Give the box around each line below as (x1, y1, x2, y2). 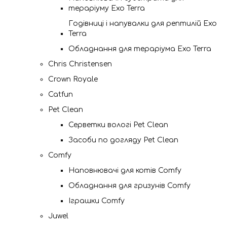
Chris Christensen (48, 60, 112, 68)
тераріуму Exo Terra (68, 5, 145, 12)
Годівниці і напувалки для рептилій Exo (68, 20, 217, 27)
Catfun (48, 91, 73, 98)
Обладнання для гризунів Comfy (68, 182, 191, 190)
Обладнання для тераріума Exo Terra (68, 45, 211, 53)
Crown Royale (48, 75, 98, 83)
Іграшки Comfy (68, 197, 125, 205)
